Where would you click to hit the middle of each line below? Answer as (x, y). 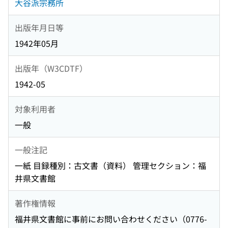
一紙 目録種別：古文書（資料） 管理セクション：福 (110, 166)
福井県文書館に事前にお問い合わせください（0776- (111, 219)
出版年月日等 (39, 27)
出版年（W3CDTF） (51, 68)
